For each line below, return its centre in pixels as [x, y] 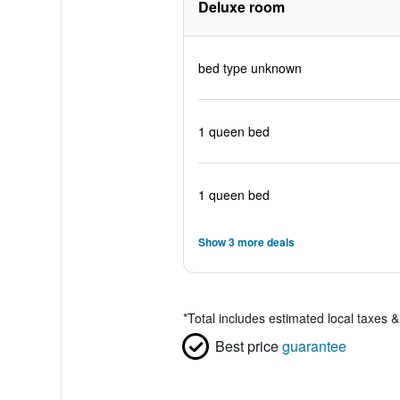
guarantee [314, 346]
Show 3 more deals [246, 242]
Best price [246, 346]
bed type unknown [250, 68]
